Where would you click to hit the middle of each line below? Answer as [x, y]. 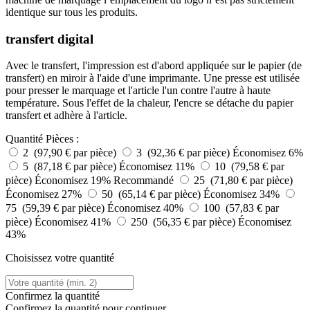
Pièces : [62, 139]
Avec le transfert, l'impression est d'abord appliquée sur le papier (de [154, 66]
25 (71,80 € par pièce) [243, 181]
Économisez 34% [243, 194]
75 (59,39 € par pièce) [56, 208]
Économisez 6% [268, 153]
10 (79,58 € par [249, 167]
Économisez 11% [158, 167]
